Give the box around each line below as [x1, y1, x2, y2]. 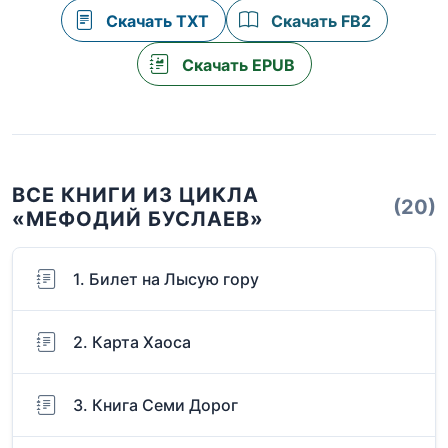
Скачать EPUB [177, 55, 295, 76]
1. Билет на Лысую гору [73, 269, 259, 290]
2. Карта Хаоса [73, 332, 191, 353]
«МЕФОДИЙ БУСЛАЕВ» [12, 207, 264, 232]
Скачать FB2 [266, 11, 371, 32]
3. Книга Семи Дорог [73, 395, 238, 416]
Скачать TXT [101, 11, 209, 32]
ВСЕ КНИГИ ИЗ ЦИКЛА [12, 183, 259, 208]
